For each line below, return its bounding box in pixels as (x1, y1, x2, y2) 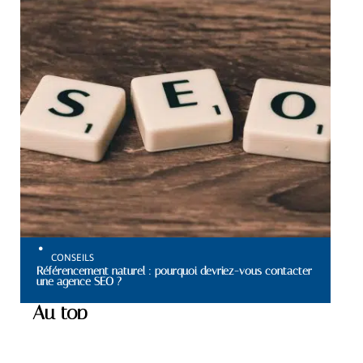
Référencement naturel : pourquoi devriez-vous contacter (36, 263, 312, 277)
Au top (32, 301, 88, 324)
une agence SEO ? (36, 274, 122, 288)
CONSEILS (51, 251, 94, 263)
